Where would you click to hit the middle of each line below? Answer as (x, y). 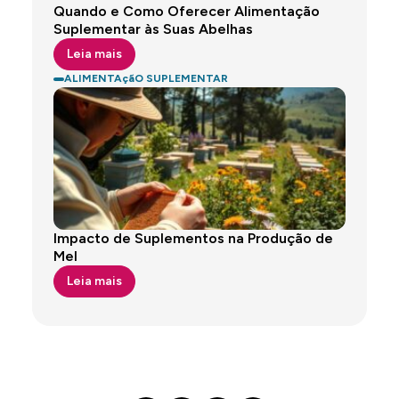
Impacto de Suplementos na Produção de (193, 238)
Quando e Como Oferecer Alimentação (187, 11)
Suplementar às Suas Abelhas (153, 29)
